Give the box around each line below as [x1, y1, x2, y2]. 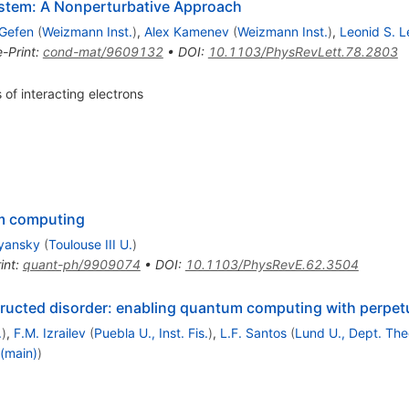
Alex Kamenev [143, 23, 229, 39]
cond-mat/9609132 [42, 43, 163, 59]
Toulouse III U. [47, 236, 132, 252]
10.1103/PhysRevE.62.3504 [184, 256, 359, 272]
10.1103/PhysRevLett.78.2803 [207, 43, 398, 59]
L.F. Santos [219, 324, 287, 341]
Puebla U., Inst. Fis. [93, 324, 208, 341]
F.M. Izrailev [13, 324, 86, 341]
